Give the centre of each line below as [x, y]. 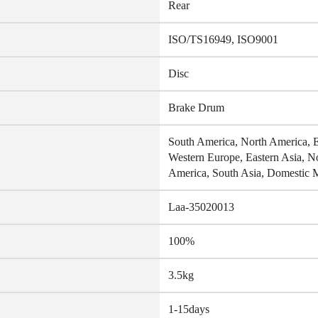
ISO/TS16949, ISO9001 [223, 39]
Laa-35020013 [201, 207]
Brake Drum [196, 108]
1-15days [189, 309]
